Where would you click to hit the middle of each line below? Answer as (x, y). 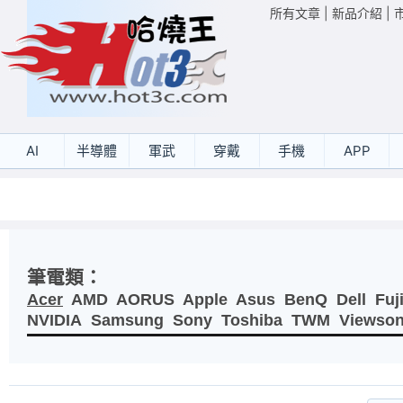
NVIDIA (54, 320)
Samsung (127, 320)
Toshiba (252, 320)
